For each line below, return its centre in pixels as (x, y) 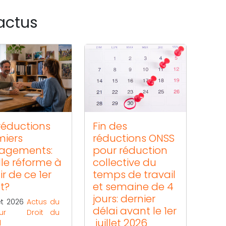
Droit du (43, 212)
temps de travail (134, 174)
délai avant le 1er (135, 211)
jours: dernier (124, 199)
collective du (125, 162)
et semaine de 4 (133, 186)
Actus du (43, 202)
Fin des (110, 126)
